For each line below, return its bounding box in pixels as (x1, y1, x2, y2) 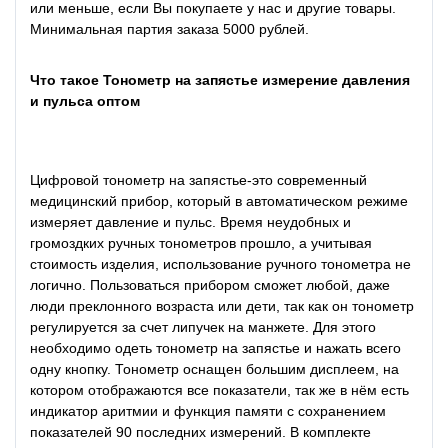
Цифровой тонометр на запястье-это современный (30, 172, 367, 189)
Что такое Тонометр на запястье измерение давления (30, 71, 410, 88)
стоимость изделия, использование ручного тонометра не (30, 256, 411, 273)
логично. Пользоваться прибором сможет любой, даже (30, 277, 390, 294)
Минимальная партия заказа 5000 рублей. (30, 21, 309, 38)
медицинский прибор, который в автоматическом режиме (30, 193, 408, 210)
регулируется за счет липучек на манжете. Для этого (30, 319, 376, 336)
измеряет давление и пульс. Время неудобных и (30, 214, 351, 231)
